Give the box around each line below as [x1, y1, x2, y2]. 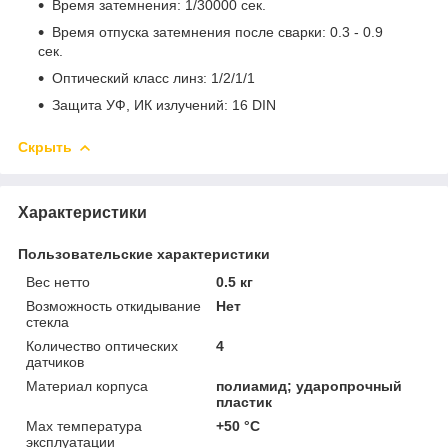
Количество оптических [26, 337, 178, 354]
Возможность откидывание [26, 297, 201, 314]
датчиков [26, 353, 84, 370]
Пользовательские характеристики [18, 245, 270, 262]
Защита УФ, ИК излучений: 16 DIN [52, 96, 276, 113]
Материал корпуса [26, 377, 148, 394]
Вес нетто [26, 273, 90, 290]
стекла [26, 313, 69, 330]
